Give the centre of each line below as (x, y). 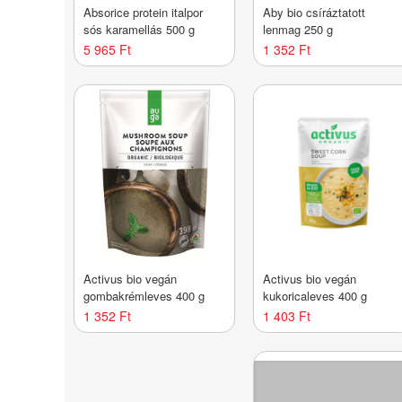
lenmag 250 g (298, 29)
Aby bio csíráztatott (315, 12)
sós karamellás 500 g (140, 29)
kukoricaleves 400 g (315, 295)
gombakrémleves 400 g (144, 295)
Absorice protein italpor (144, 12)
